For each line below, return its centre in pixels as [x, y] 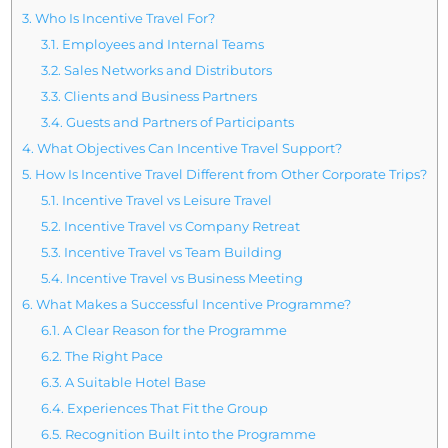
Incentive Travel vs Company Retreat [181, 226]
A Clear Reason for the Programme [174, 330]
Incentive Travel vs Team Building [172, 252]
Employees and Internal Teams [162, 44]
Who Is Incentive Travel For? [123, 18]
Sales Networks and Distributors [167, 70]
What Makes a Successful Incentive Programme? [191, 304]
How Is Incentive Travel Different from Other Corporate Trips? [229, 174]
